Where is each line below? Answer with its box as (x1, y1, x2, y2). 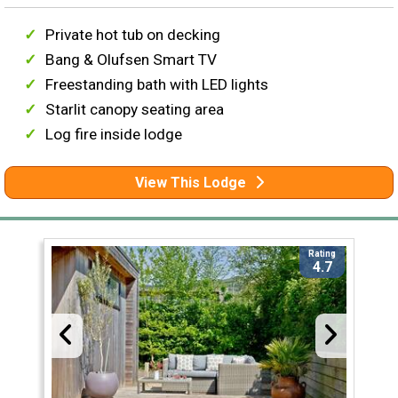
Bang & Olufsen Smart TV (45, 50, 218, 68)
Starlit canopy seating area (45, 99, 225, 118)
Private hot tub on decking (45, 25, 221, 44)
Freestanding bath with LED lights (45, 75, 269, 93)
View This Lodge (134, 173, 246, 191)
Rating (308, 248, 337, 259)
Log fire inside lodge (45, 124, 183, 143)
